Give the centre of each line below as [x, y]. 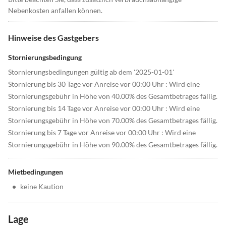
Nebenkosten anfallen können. [55, 11]
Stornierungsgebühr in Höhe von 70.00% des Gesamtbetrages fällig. [113, 121]
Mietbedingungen [36, 172]
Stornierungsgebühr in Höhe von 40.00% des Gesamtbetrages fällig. [113, 96]
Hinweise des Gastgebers [53, 38]
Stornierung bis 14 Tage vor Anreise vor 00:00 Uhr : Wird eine [104, 108]
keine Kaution [42, 187]
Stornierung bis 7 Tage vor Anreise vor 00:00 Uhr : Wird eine [102, 133]
